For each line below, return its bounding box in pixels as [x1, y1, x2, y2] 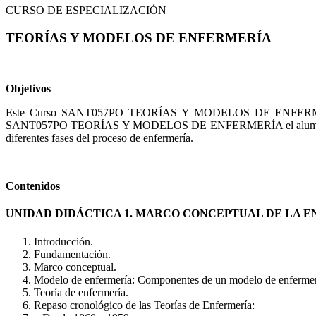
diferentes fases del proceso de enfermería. [6, 132, 193, 145]
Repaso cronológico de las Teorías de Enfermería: [34, 298, 255, 311]
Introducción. [34, 235, 93, 248]
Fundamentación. [34, 248, 111, 260]
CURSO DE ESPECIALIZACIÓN [6, 4, 166, 16]
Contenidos [6, 180, 60, 193]
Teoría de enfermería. [34, 286, 128, 298]
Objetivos [6, 83, 51, 95]
